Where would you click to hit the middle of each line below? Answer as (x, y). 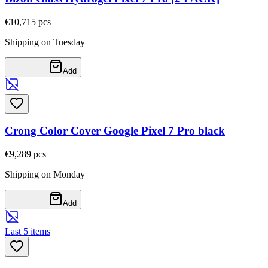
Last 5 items (28, 231)
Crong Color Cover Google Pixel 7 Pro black (115, 131)
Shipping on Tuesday (45, 42)
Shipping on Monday (45, 174)
